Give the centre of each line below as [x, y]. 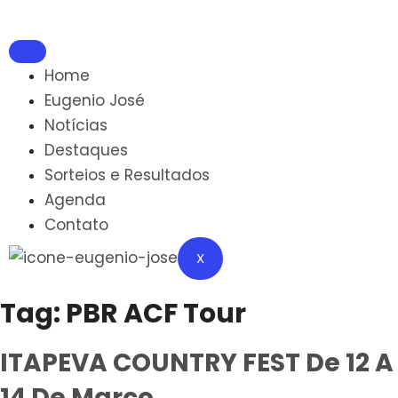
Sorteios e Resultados [127, 175]
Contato [76, 225]
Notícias [76, 125]
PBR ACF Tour [156, 314]
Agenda [75, 200]
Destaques [86, 150]
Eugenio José [95, 100]
